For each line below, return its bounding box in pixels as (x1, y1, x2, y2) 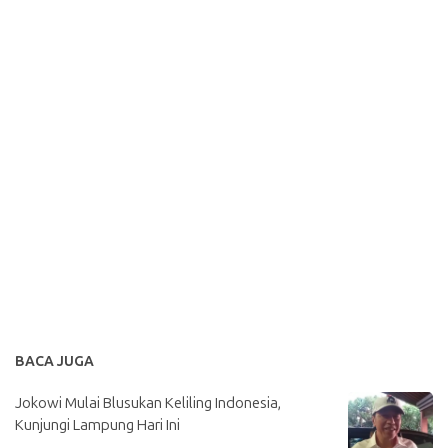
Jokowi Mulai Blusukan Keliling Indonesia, (15, 394, 281, 412)
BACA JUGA (15, 353, 94, 370)
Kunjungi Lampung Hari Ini (15, 416, 180, 434)
